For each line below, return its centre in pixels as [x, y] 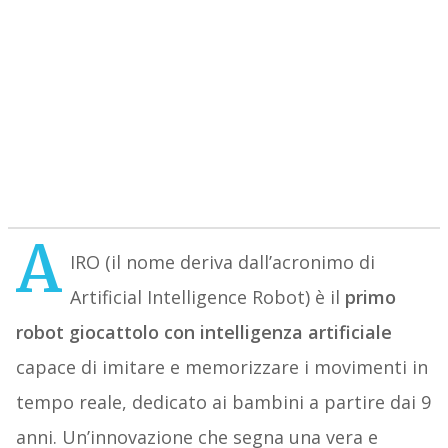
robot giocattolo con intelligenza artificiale [203, 332]
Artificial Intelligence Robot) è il [207, 297]
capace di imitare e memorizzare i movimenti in [221, 367]
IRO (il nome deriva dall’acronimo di [222, 262]
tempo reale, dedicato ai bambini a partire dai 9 [223, 402]
